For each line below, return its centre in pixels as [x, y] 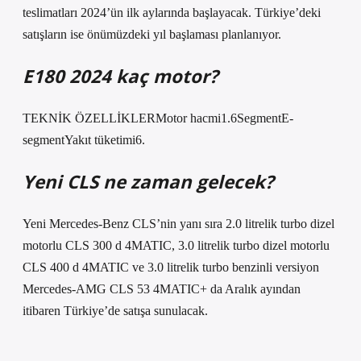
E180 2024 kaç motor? [120, 76]
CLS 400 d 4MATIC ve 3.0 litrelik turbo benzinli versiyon [171, 267]
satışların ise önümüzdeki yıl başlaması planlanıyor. [152, 34]
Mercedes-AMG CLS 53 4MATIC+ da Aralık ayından [162, 289]
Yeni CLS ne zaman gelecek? [148, 182]
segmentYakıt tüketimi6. [84, 140]
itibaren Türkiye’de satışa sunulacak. [115, 311]
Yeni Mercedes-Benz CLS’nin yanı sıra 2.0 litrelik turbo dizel [178, 224]
